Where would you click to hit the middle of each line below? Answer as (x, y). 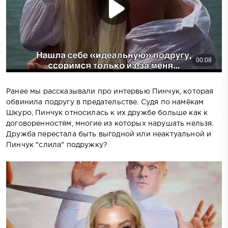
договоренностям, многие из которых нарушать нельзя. (110, 123)
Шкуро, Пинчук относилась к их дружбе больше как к (107, 113)
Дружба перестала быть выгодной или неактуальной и (109, 134)
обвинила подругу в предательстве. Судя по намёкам (105, 102)
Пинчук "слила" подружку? (57, 145)
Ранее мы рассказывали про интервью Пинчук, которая (110, 91)
